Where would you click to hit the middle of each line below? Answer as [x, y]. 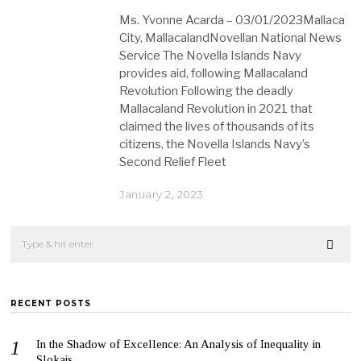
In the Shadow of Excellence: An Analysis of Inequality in [179, 344]
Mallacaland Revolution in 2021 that [216, 108]
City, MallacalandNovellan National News [231, 37]
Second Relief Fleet [173, 162]
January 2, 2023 [162, 194]
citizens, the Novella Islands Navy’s [215, 144]
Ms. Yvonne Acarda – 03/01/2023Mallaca [232, 20]
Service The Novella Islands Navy [211, 55]
